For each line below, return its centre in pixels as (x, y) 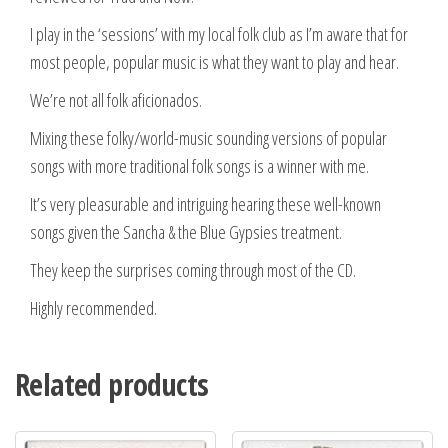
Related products (112, 384)
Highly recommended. (93, 307)
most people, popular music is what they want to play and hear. (214, 61)
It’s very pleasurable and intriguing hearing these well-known (205, 203)
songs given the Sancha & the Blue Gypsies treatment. (186, 231)
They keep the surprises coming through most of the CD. (193, 269)
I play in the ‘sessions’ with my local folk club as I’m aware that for (219, 33)
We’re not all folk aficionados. (116, 99)
